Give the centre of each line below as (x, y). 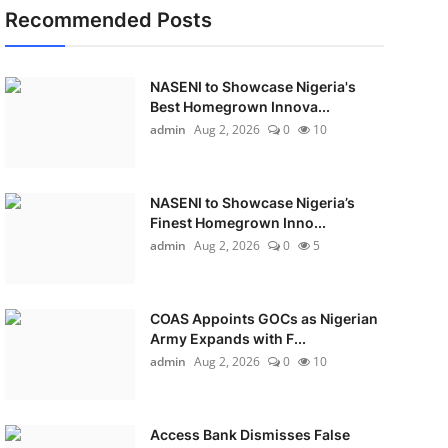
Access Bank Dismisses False (249, 434)
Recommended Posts (108, 20)
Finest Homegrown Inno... (237, 222)
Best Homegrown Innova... (239, 106)
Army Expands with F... (227, 338)
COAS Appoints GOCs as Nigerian (263, 318)
